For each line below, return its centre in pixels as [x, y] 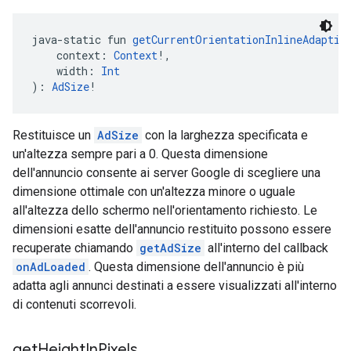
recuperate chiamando [74, 248]
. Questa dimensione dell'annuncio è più [196, 267]
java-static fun [82, 40]
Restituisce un [53, 135]
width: [66, 71]
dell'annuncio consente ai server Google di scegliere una [166, 173]
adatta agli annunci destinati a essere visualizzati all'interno [175, 286]
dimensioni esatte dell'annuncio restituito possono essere [172, 229]
